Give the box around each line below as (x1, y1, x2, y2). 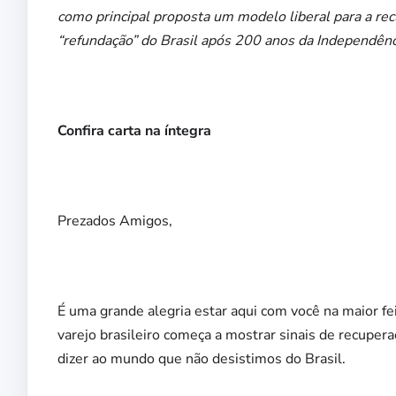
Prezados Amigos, (57, 211, 172, 232)
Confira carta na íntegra (57, 121, 211, 141)
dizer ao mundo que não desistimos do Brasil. (57, 349, 346, 369)
